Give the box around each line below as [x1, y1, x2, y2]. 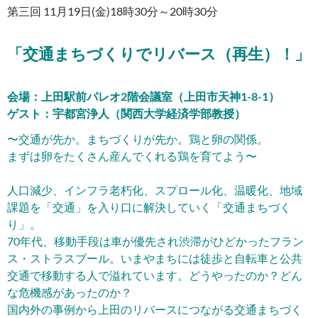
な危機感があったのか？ [7, 285, 132, 300]
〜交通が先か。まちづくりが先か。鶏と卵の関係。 [7, 132, 268, 146]
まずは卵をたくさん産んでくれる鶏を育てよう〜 [7, 149, 257, 163]
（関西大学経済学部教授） [109, 106, 246, 121]
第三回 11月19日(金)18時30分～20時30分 [7, 4, 218, 18]
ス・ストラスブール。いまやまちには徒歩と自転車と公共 [7, 251, 302, 265]
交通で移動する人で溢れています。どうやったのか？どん [7, 268, 302, 283]
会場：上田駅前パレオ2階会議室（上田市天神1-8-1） [7, 89, 280, 104]
